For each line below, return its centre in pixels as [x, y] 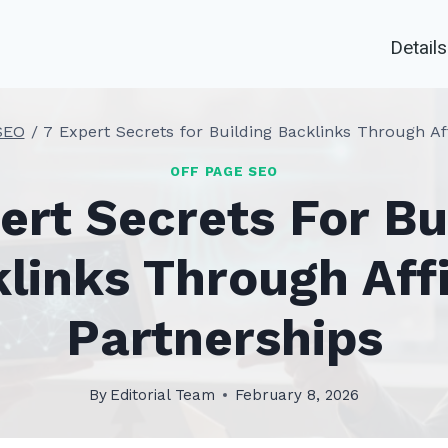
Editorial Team [163, 395]
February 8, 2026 [297, 395]
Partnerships [224, 338]
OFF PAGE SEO [224, 171]
